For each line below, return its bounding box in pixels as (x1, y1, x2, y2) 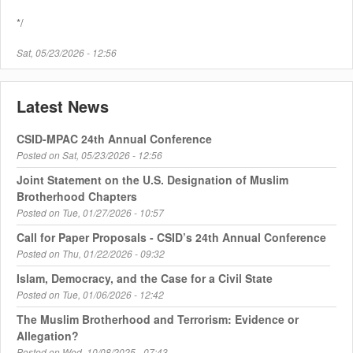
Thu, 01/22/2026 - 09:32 (62, 247, 165, 261)
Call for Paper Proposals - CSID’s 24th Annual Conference (17, 229, 326, 246)
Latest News (17, 95, 109, 118)
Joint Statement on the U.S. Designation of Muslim (17, 172, 288, 188)
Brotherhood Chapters (17, 188, 137, 205)
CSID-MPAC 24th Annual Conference (17, 131, 212, 147)
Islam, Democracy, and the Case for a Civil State (17, 270, 273, 287)
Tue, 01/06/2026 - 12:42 (62, 288, 164, 302)
